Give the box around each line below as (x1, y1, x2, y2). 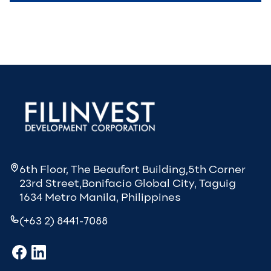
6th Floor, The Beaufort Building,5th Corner (19, 162, 246, 176)
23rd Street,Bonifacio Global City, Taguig (19, 176, 236, 190)
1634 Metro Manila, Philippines (19, 190, 181, 204)
